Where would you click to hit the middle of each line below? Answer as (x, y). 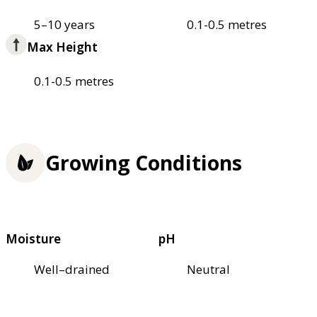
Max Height (62, 47)
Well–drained (72, 270)
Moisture (33, 239)
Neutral (208, 270)
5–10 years (64, 25)
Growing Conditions (144, 162)
